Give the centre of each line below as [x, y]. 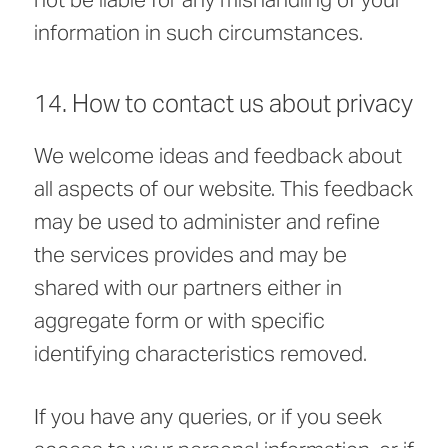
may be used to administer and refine [207, 222]
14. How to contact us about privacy [223, 104]
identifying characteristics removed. [200, 354]
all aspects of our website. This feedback [223, 189]
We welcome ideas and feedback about [218, 156]
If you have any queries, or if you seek [208, 417]
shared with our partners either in [188, 288]
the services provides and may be [190, 255]
